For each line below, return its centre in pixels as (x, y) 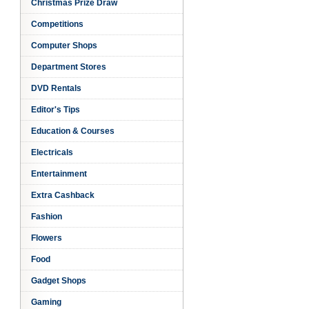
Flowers (46, 238)
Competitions (57, 24)
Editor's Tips (55, 110)
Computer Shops (64, 46)
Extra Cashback (62, 195)
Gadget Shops (58, 281)
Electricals (52, 152)
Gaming (46, 302)
